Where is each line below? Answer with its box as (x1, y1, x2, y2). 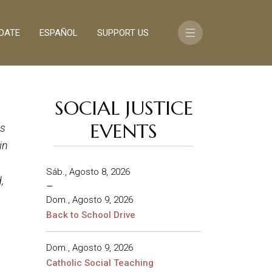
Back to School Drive (46, 209, 135, 220)
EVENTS (90, 119, 157, 143)
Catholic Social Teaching (46, 257, 154, 268)
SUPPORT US (97, 27, 149, 38)
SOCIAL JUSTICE (54, 96, 193, 120)
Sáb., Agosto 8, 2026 (46, 166, 130, 177)
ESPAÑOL (39, 27, 78, 38)
